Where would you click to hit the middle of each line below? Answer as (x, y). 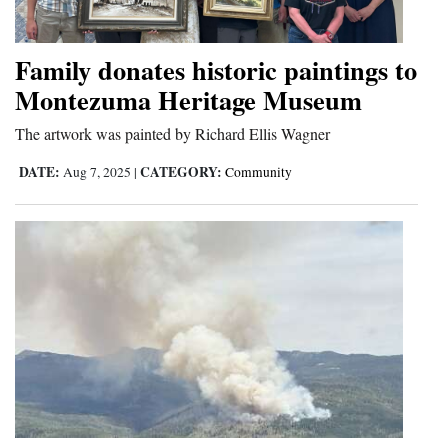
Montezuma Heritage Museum (188, 99)
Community (258, 171)
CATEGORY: (181, 171)
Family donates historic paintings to (216, 69)
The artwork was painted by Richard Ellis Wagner (172, 133)
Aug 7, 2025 (97, 171)
